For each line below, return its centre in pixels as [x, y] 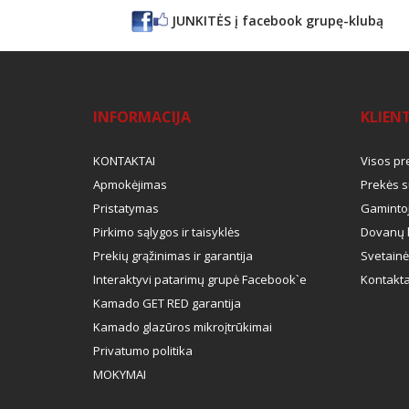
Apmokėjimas [130, 184]
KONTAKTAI [124, 160]
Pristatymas [126, 208]
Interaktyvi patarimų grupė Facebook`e [200, 279]
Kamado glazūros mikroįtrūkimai [183, 326]
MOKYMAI [120, 374]
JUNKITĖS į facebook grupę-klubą [276, 20]
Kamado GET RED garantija [167, 303]
